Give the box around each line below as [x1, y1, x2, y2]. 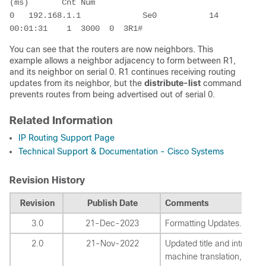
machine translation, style [165, 252, 261, 261]
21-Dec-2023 [85, 218, 139, 228]
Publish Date [87, 198, 138, 208]
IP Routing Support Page [18, 133, 115, 142]
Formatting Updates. [165, 218, 242, 228]
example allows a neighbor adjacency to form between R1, [9, 56, 236, 65]
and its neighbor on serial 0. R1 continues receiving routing [9, 67, 236, 77]
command [201, 78, 242, 88]
